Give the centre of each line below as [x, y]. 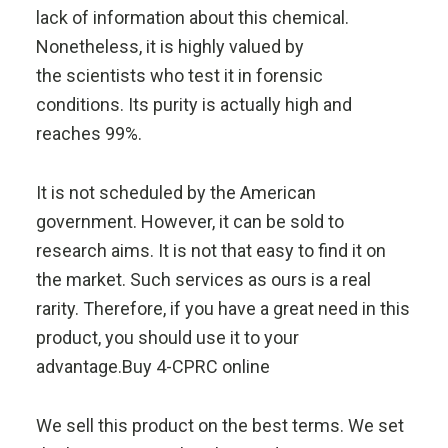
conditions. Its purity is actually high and [193, 104]
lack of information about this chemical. [192, 17]
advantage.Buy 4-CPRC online [152, 366]
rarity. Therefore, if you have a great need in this [222, 308]
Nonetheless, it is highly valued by [169, 46]
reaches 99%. [88, 133]
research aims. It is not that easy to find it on [210, 250]
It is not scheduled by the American [175, 192]
